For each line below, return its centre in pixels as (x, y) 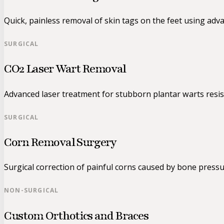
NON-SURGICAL (31, 190)
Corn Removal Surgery (60, 142)
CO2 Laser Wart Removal (65, 69)
